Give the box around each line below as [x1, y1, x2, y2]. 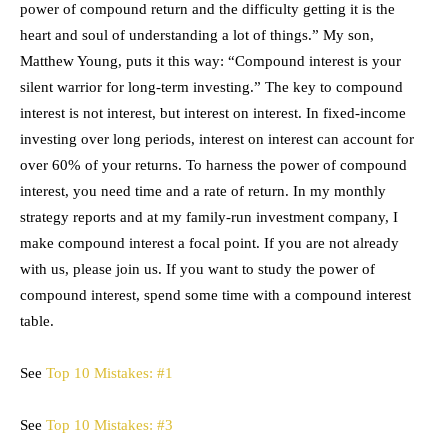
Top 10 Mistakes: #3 [46, 417, 173, 433]
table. [20, 313, 58, 329]
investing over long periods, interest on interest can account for [20, 131, 414, 147]
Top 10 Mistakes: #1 [46, 365, 173, 381]
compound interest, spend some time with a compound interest [20, 287, 411, 303]
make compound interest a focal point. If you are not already [20, 235, 399, 251]
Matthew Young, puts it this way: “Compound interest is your [20, 53, 401, 69]
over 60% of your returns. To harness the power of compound [20, 157, 407, 173]
